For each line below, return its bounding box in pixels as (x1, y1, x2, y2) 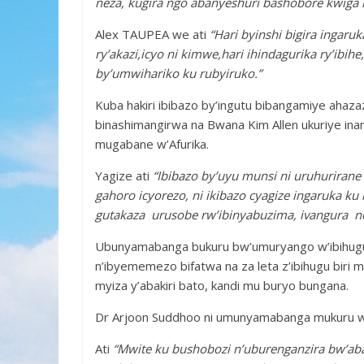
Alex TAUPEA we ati (95, 25, 210, 42)
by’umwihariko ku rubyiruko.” (95, 64, 262, 81)
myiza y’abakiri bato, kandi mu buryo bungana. (95, 276, 349, 293)
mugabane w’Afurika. (95, 135, 209, 152)
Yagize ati (95, 167, 153, 184)
